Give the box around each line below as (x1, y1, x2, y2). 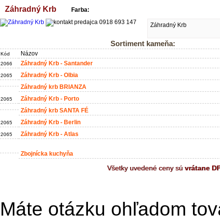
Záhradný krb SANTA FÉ (21, 107, 88, 114)
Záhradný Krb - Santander (21, 60, 93, 67)
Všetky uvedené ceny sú (107, 164, 185, 172)
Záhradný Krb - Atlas (21, 131, 79, 137)
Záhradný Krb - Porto (21, 95, 79, 102)
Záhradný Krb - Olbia (21, 72, 78, 79)
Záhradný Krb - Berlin (21, 119, 81, 126)
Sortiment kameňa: (110, 39, 175, 48)
